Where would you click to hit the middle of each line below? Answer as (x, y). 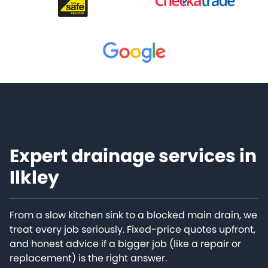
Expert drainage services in (133, 156)
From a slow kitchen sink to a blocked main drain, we (133, 215)
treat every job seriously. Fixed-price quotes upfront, (133, 229)
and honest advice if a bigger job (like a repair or (125, 243)
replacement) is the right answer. (88, 258)
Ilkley (34, 177)
